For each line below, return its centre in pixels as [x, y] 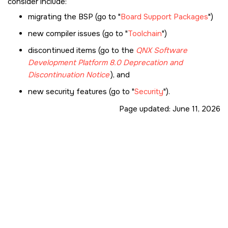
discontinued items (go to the [82, 50]
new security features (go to [80, 91]
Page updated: [146, 109]
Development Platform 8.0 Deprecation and [105, 62]
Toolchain [145, 33]
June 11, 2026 [196, 109]
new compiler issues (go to [77, 33]
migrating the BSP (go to [73, 17]
